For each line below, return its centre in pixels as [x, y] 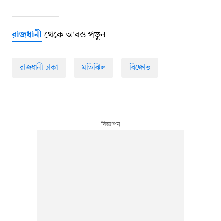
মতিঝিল [93, 68]
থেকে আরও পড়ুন [74, 35]
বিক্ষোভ [140, 68]
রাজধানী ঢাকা [39, 68]
